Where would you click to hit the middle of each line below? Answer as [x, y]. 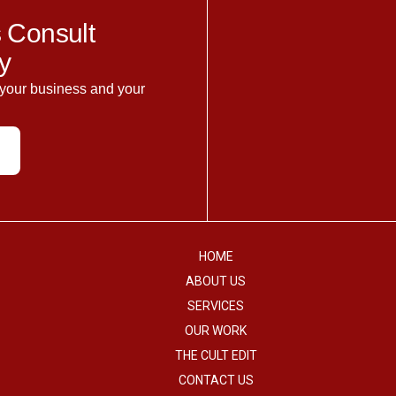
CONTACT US [216, 380]
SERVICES [216, 306]
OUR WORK [216, 331]
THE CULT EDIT [216, 355]
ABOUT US [216, 281]
